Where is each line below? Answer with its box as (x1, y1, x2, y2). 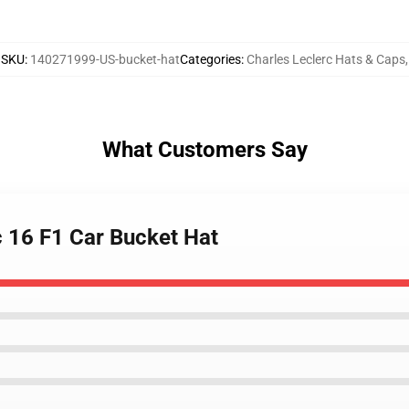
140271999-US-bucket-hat (30, 52, 180, 67)
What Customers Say (101, 137, 308, 163)
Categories (180, 52, 241, 67)
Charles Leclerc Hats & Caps (246, 52, 405, 67)
